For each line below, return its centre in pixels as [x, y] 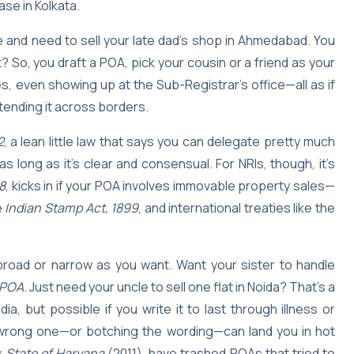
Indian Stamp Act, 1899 [72, 207]
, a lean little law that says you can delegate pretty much [169, 141]
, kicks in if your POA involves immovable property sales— [171, 185]
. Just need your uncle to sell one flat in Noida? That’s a [179, 286]
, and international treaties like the [237, 207]
